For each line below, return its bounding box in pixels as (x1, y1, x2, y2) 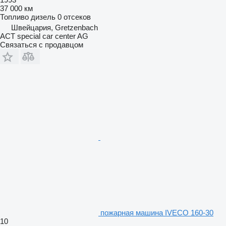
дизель (31, 12, 55, 21)
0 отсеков (58, 12, 91, 21)
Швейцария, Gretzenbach (11, 23, 98, 32)
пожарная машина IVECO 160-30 (100, 208, 213, 217)
